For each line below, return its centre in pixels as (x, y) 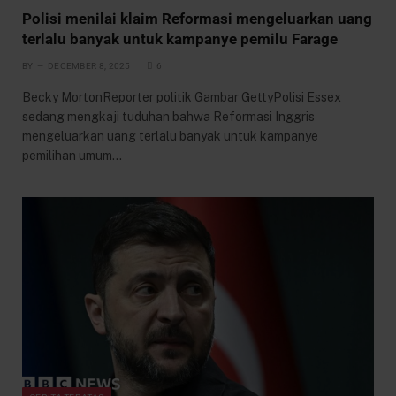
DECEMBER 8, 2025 (89, 65)
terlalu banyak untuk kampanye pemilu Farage (180, 38)
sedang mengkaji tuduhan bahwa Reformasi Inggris (168, 116)
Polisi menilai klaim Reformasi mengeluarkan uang (197, 18)
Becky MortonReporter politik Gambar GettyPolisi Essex (182, 97)
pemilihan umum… (72, 155)
